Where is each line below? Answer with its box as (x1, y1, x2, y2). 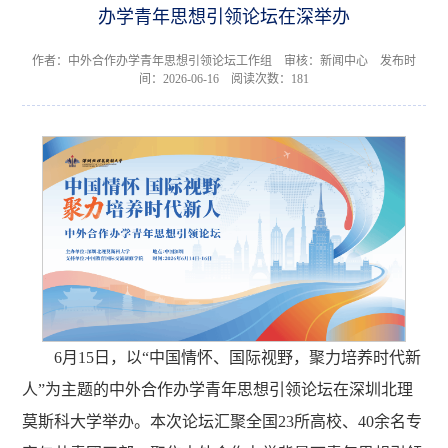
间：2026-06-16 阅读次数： (139, 72, 291, 87)
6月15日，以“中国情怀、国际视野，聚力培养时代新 (54, 349, 422, 367)
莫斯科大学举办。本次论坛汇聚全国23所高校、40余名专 (22, 413, 423, 431)
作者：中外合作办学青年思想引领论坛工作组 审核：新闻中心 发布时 (32, 54, 416, 69)
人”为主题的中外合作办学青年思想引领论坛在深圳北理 (22, 381, 414, 399)
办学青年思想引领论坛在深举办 (98, 7, 350, 28)
